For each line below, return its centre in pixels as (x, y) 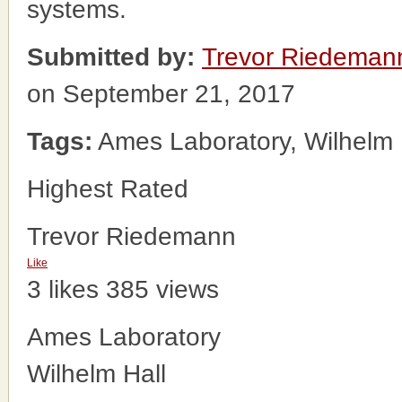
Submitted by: (111, 57)
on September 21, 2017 (161, 94)
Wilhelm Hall (96, 374)
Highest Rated (108, 189)
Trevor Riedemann (131, 236)
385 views (162, 289)
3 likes (63, 289)
